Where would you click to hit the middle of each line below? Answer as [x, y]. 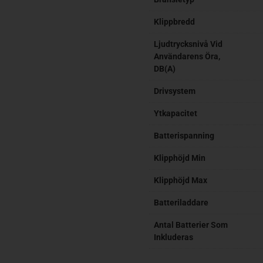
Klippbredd [174, 22]
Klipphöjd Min [180, 158]
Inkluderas [173, 237]
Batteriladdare [181, 203]
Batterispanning [184, 136]
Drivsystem [175, 91]
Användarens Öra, [187, 56]
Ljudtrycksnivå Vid [188, 44]
